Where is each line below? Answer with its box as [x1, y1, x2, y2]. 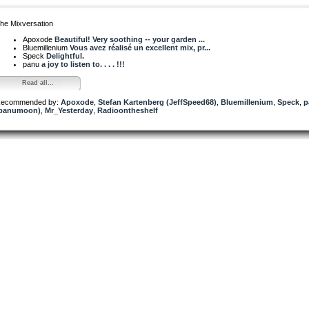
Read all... [21, 79, 54, 86]
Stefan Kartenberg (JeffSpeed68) [98, 97, 217, 106]
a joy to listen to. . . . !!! [41, 59, 125, 68]
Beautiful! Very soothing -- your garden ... [54, 34, 205, 43]
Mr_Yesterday [45, 106, 93, 114]
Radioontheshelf [97, 106, 158, 114]
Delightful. [46, 51, 84, 60]
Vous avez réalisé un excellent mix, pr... [70, 43, 210, 52]
